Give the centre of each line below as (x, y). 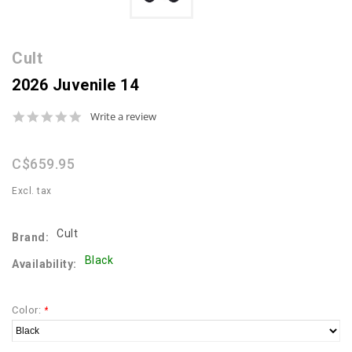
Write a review (123, 117)
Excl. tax (32, 191)
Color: (28, 310)
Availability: (44, 264)
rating (97, 143)
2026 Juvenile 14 (75, 85)
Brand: (30, 238)
